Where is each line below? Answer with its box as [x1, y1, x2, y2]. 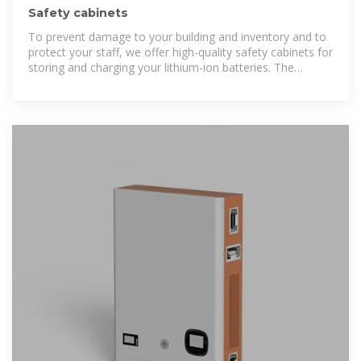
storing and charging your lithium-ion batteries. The [28, 60, 294, 76]
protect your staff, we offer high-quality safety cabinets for [28, 44, 333, 60]
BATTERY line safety [28, 75, 135, 91]
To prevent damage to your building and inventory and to [28, 29, 326, 45]
